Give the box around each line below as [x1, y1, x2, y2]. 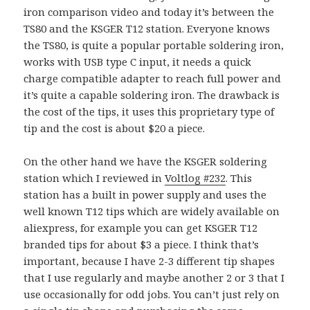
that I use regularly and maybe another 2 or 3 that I [24, 270, 285, 284]
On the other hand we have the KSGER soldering [24, 154, 268, 168]
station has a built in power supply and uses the [24, 187, 267, 201]
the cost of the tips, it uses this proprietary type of [24, 104, 275, 118]
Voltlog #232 [165, 170, 226, 185]
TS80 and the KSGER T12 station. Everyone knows [24, 21, 271, 35]
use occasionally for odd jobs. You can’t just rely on [24, 286, 280, 301]
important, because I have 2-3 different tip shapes [24, 253, 275, 268]
